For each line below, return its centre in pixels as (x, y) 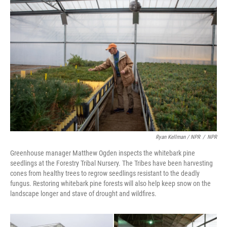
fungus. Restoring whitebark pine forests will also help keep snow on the (110, 183)
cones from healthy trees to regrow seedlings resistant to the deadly (105, 173)
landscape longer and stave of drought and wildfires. (83, 194)
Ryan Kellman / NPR (178, 137)
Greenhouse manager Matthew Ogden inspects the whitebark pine (103, 153)
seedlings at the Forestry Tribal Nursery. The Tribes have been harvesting (111, 163)
